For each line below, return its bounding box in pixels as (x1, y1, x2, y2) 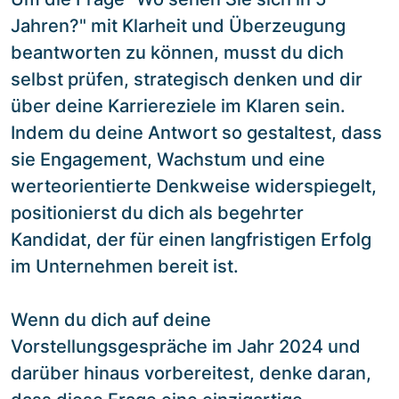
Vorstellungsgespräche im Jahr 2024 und (11, 335, 361, 357)
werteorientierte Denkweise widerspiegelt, (11, 175, 377, 197)
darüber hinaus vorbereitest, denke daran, (11, 362, 371, 384)
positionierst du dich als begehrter (11, 201, 304, 224)
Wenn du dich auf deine (11, 308, 211, 330)
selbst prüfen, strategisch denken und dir (11, 68, 362, 90)
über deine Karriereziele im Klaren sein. (11, 94, 346, 117)
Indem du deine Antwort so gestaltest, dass (11, 121, 382, 143)
